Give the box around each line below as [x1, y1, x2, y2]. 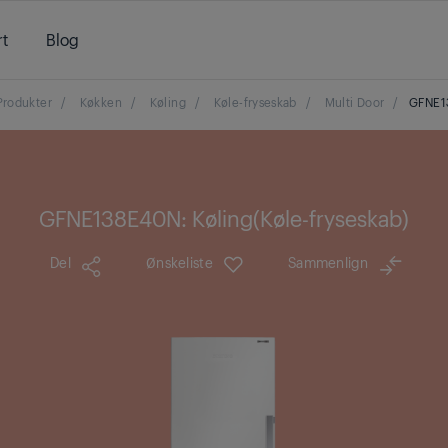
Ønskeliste [145, 252, 213, 271]
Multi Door [324, 94, 385, 110]
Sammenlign [287, 252, 368, 271]
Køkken [79, 94, 122, 110]
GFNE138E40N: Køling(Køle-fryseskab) [39, 203, 409, 232]
